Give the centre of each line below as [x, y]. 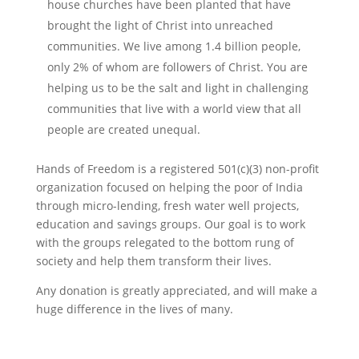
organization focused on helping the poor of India [169, 187]
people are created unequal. [123, 129]
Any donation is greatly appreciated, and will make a [176, 290]
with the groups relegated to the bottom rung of [165, 242]
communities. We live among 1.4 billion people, [173, 46]
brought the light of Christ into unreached [160, 25]
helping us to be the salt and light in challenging [177, 88]
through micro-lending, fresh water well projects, [167, 206]
